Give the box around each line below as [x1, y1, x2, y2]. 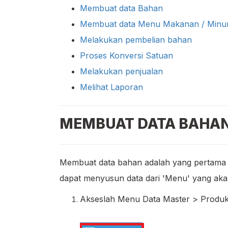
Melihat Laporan [80, 82, 143, 92]
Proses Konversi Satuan [80, 50, 173, 61]
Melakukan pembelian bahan [80, 35, 192, 45]
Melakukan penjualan [80, 66, 163, 76]
